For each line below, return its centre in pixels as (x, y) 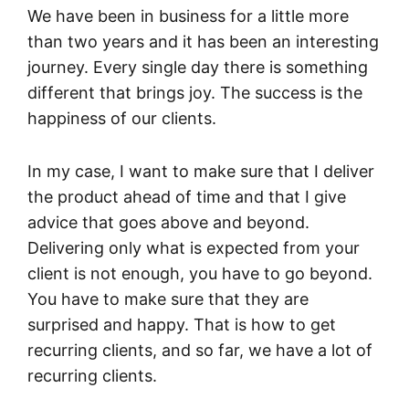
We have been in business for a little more (188, 16)
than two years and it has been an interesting (203, 41)
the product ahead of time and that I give (187, 196)
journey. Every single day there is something (198, 67)
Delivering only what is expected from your (194, 247)
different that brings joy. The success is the (195, 92)
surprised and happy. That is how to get (182, 324)
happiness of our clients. (122, 118)
